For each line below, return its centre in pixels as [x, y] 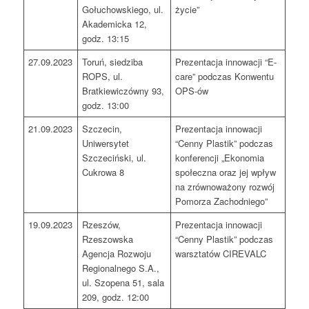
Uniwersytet [106, 143]
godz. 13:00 [106, 106]
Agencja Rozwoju [117, 254]
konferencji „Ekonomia [220, 158]
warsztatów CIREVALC [221, 254]
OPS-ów [192, 91]
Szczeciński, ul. [114, 158]
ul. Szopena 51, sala [123, 283]
